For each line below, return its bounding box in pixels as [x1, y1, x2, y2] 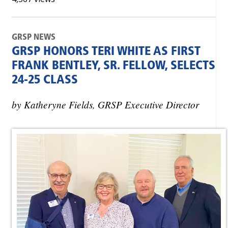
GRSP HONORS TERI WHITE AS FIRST [12, 46, 201, 58]
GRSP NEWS [12, 33, 55, 42]
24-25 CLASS [12, 74, 78, 87]
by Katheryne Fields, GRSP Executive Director [12, 97, 199, 111]
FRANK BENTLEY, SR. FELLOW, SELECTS [12, 60, 215, 72]
